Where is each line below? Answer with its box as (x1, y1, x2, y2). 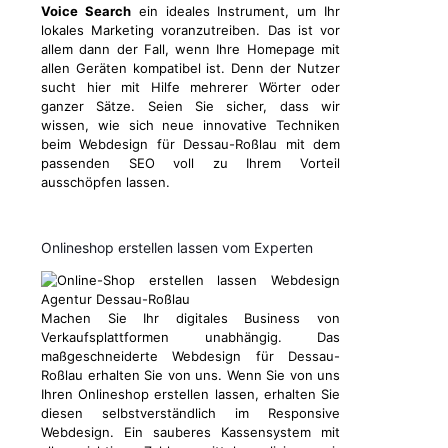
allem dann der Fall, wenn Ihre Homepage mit (41, 41, 340, 58)
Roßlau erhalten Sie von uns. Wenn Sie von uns (41, 367, 340, 384)
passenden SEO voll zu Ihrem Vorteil (41, 155, 340, 172)
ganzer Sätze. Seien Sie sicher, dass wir (41, 98, 340, 115)
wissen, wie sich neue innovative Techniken (41, 117, 340, 134)
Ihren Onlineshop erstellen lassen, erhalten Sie (41, 386, 340, 403)
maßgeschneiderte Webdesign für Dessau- (41, 348, 340, 365)
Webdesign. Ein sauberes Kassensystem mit (41, 424, 340, 441)
